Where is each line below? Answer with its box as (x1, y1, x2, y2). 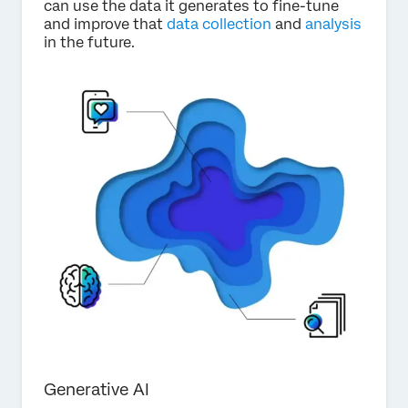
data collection (167, 15, 271, 34)
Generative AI (44, 380, 149, 400)
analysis (305, 15, 362, 34)
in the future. (44, 34, 135, 52)
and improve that (44, 15, 167, 34)
